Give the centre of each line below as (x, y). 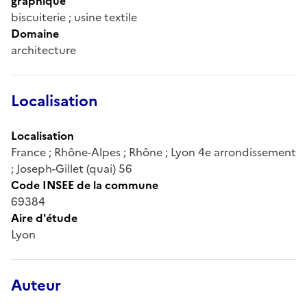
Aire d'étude (44, 218)
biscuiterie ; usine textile (74, 17)
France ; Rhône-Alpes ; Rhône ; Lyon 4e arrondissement (153, 152)
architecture (44, 50)
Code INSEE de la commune (85, 185)
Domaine (35, 33)
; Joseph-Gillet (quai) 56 (72, 168)
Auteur (36, 285)
